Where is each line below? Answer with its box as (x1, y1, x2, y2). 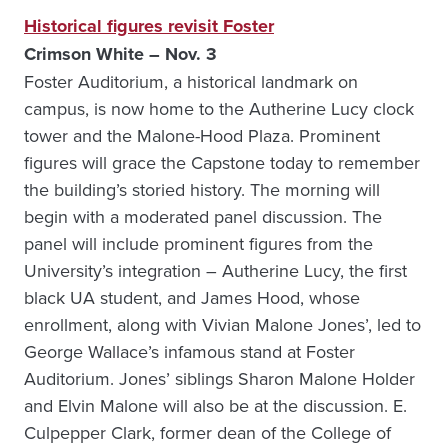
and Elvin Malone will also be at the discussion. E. (24, 393, 407, 418)
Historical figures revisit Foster (24, 13, 274, 39)
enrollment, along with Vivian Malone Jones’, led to (24, 312, 421, 337)
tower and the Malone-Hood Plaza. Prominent (24, 123, 380, 148)
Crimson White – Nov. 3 (24, 41, 217, 67)
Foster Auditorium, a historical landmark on (24, 69, 358, 94)
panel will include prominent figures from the (24, 231, 373, 256)
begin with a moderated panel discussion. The (24, 204, 382, 229)
